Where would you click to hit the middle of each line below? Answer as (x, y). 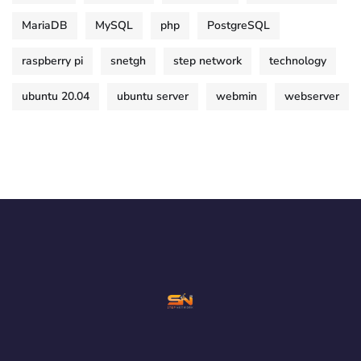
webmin (237, 97)
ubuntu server (153, 97)
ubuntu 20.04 (56, 97)
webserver (312, 97)
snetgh (128, 61)
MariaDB (45, 26)
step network (207, 61)
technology (298, 61)
